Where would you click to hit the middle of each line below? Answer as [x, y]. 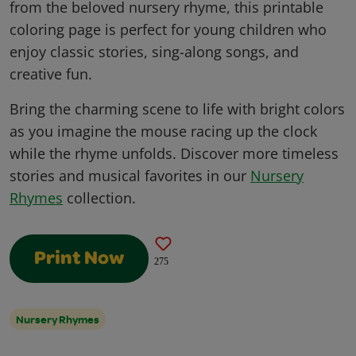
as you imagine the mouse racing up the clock [163, 132]
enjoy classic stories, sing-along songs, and [154, 52]
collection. [99, 198]
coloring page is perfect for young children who [168, 30]
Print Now [79, 260]
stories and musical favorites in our [130, 176]
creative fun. [51, 74]
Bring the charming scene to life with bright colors [177, 109]
